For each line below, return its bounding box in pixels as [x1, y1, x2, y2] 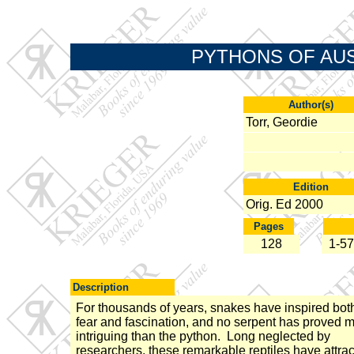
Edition [292, 181, 329, 193]
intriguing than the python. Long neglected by [76, 330, 330, 343]
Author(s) [288, 99, 333, 111]
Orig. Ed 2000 [246, 198, 323, 211]
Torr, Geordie [246, 115, 318, 129]
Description [73, 281, 129, 293]
